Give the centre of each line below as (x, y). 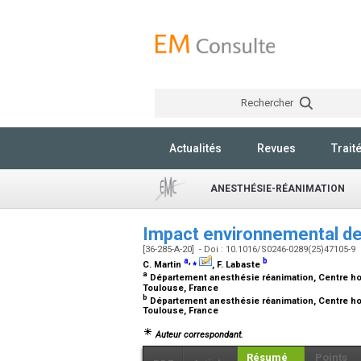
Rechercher (268, 103)
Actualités (195, 148)
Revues (276, 148)
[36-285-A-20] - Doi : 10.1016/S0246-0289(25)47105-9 (250, 249)
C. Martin (163, 265)
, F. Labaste (237, 265)
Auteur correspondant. (198, 334)
